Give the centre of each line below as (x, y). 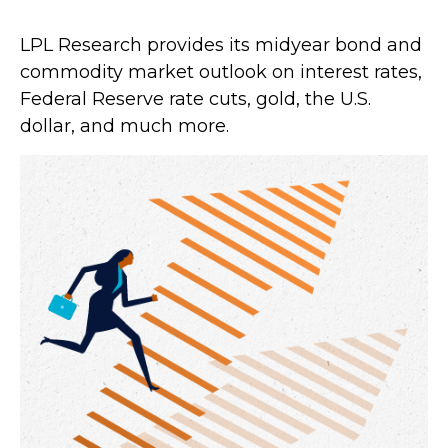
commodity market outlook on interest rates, (221, 72)
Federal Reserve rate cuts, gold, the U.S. (195, 99)
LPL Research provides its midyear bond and (221, 45)
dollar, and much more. (124, 126)
